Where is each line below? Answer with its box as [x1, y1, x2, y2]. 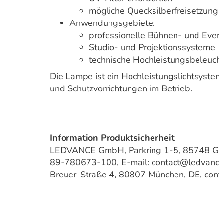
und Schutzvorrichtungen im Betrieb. [50, 83, 192, 94]
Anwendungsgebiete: [69, 17, 155, 29]
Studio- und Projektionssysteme [89, 42, 215, 53]
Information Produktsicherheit [50, 132, 175, 144]
